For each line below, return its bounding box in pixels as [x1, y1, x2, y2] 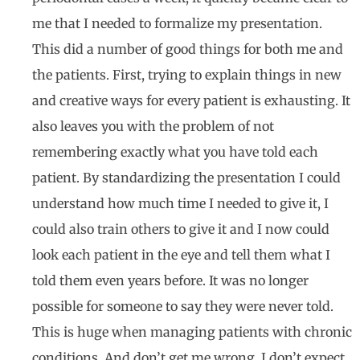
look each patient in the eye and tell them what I [32, 247, 330, 264]
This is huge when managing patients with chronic [32, 324, 352, 341]
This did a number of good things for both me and [32, 41, 343, 58]
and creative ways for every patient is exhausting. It [32, 92, 350, 109]
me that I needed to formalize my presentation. [32, 15, 322, 32]
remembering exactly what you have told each [32, 144, 318, 161]
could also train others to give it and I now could [32, 221, 329, 238]
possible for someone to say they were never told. [32, 298, 333, 315]
